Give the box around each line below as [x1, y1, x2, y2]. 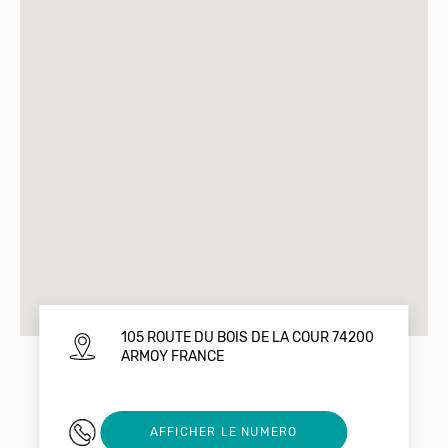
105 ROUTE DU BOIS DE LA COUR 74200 [120, 328, 374, 346]
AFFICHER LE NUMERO [149, 425, 298, 440]
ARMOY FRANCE [120, 347, 224, 365]
